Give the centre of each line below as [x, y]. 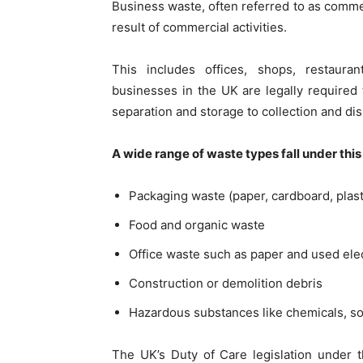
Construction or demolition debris [226, 283]
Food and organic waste [197, 224]
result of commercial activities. [199, 27]
